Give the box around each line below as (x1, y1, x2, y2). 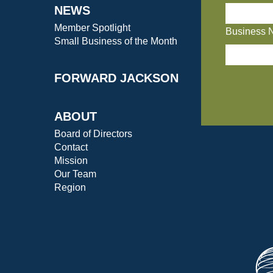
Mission (54, 155, 88, 166)
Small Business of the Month (54, 35, 178, 46)
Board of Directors (54, 128, 133, 139)
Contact (54, 141, 88, 152)
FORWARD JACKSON (54, 71, 179, 85)
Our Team (54, 168, 97, 179)
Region (54, 182, 87, 193)
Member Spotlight (54, 22, 131, 33)
